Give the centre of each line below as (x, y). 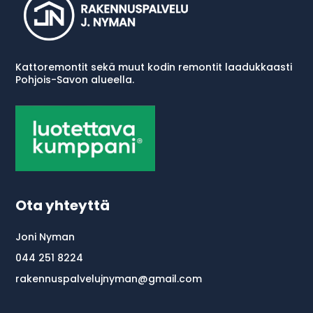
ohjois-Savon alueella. (78, 80)
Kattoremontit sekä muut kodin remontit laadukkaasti (154, 67)
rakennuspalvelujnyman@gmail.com (109, 279)
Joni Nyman (45, 237)
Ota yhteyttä (63, 206)
